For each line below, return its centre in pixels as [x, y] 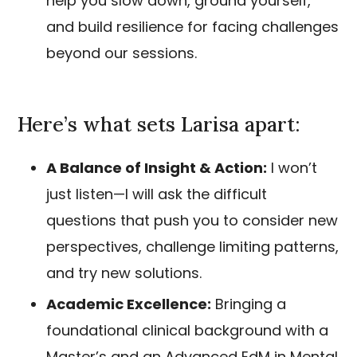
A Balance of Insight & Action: [157, 168]
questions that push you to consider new [192, 220]
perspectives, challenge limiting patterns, [192, 247]
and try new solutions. [124, 273]
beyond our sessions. [122, 53]
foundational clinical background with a [187, 330]
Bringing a [249, 304]
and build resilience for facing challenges [192, 27]
